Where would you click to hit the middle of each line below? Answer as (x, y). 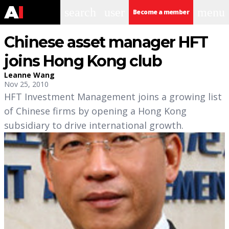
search (80, 12)
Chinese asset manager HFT (106, 42)
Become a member (161, 12)
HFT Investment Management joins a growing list (113, 97)
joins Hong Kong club (83, 61)
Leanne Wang (29, 75)
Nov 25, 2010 (26, 84)
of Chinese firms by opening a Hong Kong (95, 111)
